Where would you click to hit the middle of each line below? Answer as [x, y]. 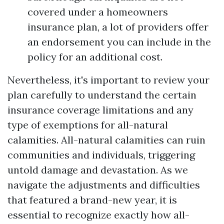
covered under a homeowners [98, 12]
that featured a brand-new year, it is [92, 200]
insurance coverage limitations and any [100, 110]
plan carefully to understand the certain [102, 95]
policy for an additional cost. [95, 57]
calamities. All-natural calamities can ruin [106, 140]
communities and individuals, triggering [101, 155]
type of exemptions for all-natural [88, 125]
